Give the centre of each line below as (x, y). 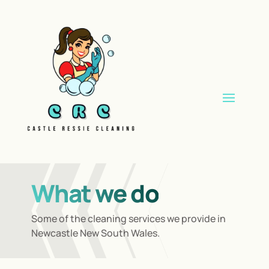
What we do (95, 193)
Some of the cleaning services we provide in (128, 219)
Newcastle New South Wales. (95, 233)
